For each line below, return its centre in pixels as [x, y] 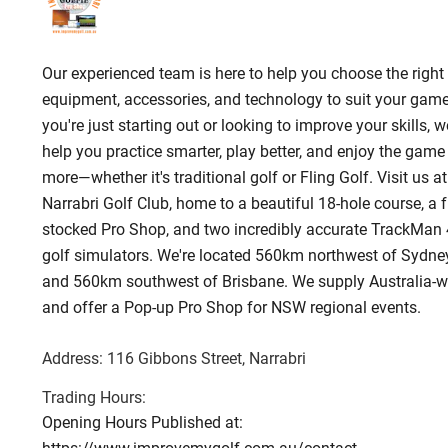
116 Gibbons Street [174, 358]
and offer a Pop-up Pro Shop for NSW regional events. [231, 307]
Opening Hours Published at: [142, 422]
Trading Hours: [94, 397]
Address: [74, 358]
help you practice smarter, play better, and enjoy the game [243, 151]
